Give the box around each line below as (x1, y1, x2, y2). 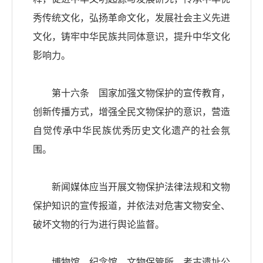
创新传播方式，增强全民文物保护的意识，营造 (33, 107, 230, 117)
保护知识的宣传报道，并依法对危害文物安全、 (33, 201, 230, 211)
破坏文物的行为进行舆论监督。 (33, 220, 164, 230)
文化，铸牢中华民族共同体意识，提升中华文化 (33, 32, 230, 42)
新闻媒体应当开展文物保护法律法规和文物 (33, 182, 230, 193)
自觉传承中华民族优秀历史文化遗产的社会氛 (33, 126, 230, 136)
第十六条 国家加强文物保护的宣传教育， (33, 88, 230, 99)
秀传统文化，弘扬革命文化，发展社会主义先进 (33, 13, 230, 23)
